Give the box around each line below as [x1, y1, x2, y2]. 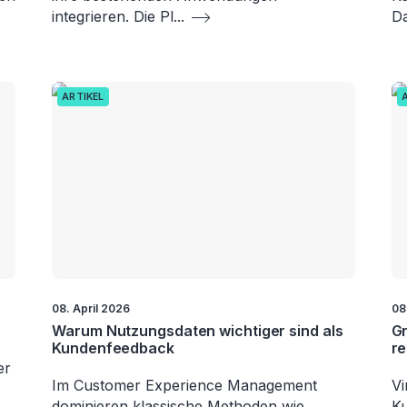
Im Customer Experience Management [52, 375, 318, 394]
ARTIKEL [62, 91, 104, 104]
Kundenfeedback [52, 338, 174, 357]
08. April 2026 [52, 301, 131, 315]
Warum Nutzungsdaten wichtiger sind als [52, 321, 343, 340]
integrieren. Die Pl [52, 7, 174, 26]
